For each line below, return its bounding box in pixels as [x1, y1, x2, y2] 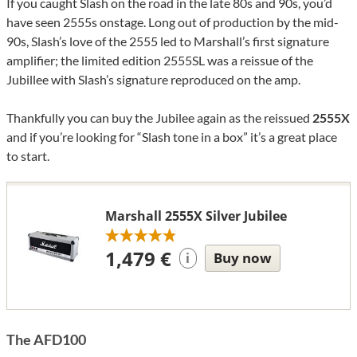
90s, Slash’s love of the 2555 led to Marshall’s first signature [6, 33, 329, 49]
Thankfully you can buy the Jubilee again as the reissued [6, 110, 312, 126]
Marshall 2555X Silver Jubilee [104, 207, 287, 226]
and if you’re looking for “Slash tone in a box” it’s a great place [6, 129, 337, 145]
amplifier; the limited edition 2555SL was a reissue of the [6, 53, 313, 69]
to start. [6, 148, 49, 164]
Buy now [213, 249, 272, 268]
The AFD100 [6, 331, 86, 349]
